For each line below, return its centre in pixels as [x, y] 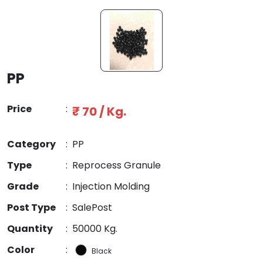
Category [31, 144]
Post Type [31, 207]
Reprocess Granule [117, 165]
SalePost [92, 207]
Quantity [30, 228]
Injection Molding [111, 186]
